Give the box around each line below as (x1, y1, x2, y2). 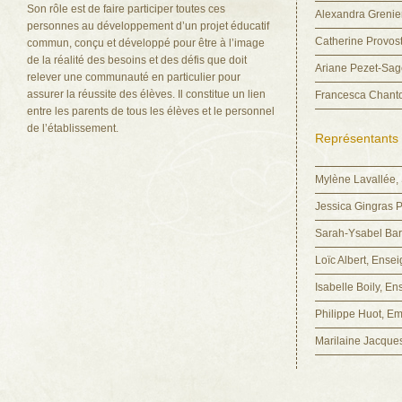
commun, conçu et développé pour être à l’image (27, 37, 265, 49)
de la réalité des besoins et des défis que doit (27, 54, 247, 66)
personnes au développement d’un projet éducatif (27, 20, 269, 32)
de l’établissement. (27, 122, 118, 135)
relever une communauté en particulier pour (27, 71, 240, 83)
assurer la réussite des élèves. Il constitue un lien (27, 88, 266, 100)
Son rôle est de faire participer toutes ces (27, 3, 225, 15)
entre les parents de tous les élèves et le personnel (27, 105, 275, 118)
